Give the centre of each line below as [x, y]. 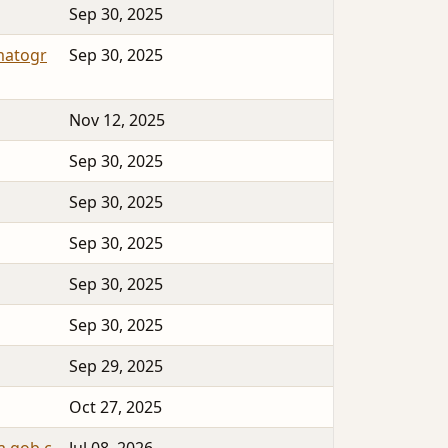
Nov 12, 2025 [117, 120]
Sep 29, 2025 [116, 366]
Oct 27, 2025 [115, 407]
